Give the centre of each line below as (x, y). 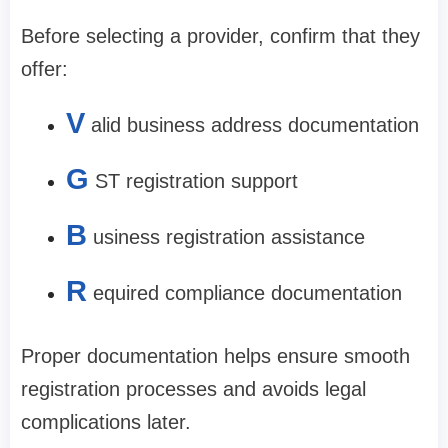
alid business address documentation (255, 124)
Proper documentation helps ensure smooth (215, 355)
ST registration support (196, 180)
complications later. (106, 421)
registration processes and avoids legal (193, 388)
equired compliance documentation (247, 292)
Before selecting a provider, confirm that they (220, 35)
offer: (44, 68)
